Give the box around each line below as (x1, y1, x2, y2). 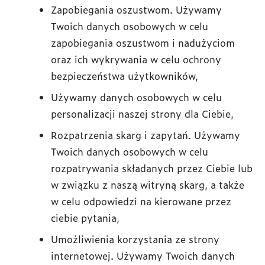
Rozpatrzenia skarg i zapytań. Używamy (51, 128, 240, 142)
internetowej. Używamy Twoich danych (51, 248, 235, 263)
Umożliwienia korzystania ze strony (51, 232, 219, 246)
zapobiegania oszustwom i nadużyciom (51, 35, 235, 50)
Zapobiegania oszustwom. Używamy (51, 2, 222, 17)
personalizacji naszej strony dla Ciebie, (51, 106, 234, 121)
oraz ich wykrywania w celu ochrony (51, 52, 221, 66)
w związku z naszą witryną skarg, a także (51, 177, 244, 192)
